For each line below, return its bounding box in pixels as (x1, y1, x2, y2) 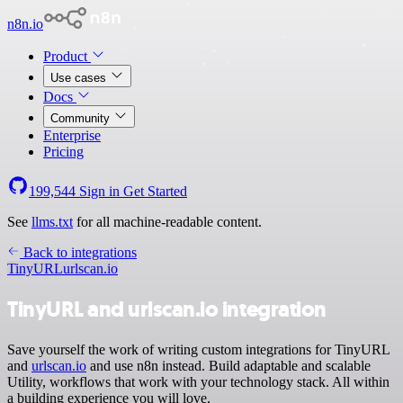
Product (43, 49, 91, 64)
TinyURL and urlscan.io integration (7, 294, 327, 324)
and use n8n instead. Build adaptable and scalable (86, 357, 371, 373)
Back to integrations (20, 245, 137, 260)
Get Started (123, 184, 187, 199)
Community (50, 112, 113, 125)
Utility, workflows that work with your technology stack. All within (7, 373, 390, 390)
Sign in (76, 184, 123, 199)
